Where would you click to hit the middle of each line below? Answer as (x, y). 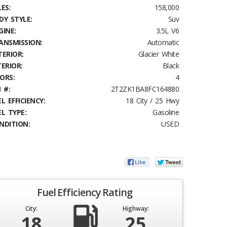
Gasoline (166, 112)
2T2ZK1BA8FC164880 (145, 89)
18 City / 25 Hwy (152, 101)
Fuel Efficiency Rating (85, 193)
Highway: (136, 209)
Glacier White (158, 54)
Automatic (163, 42)
